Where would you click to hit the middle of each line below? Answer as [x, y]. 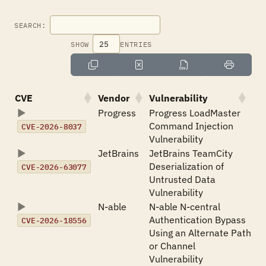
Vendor [114, 98]
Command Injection [191, 126]
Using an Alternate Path [200, 233]
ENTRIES [136, 44]
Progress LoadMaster [195, 113]
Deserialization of [186, 166]
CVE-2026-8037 [52, 126]
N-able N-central [185, 207]
